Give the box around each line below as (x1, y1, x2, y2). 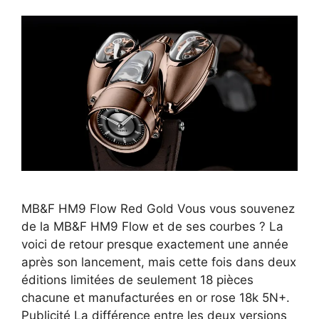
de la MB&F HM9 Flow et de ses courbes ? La (21, 219, 283, 234)
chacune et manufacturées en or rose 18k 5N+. (21, 290, 290, 305)
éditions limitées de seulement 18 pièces (21, 272, 253, 287)
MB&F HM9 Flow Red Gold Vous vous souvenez (21, 201, 295, 216)
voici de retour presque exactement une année (21, 236, 288, 251)
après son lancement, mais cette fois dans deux (21, 254, 296, 269)
